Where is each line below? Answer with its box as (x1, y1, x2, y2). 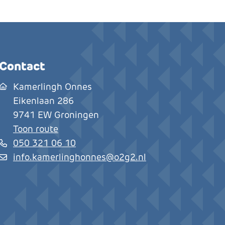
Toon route (13, 124, 58, 135)
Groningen (54, 109, 99, 121)
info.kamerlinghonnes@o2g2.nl (13, 152, 146, 163)
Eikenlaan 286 (13, 95, 74, 106)
